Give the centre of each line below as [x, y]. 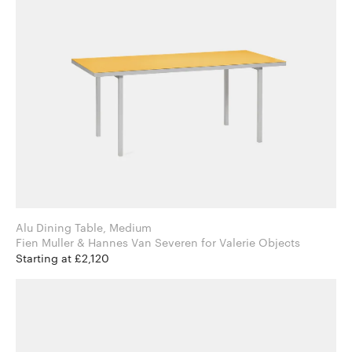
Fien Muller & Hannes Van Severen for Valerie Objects [251, 243]
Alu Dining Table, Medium [84, 228]
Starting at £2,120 [62, 258]
